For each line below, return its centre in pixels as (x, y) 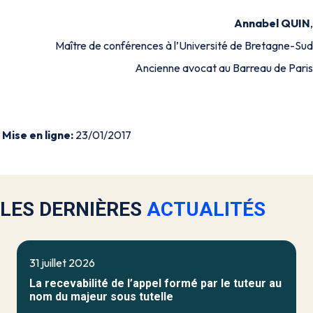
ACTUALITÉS (206, 209)
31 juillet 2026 (62, 263)
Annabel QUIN (272, 23)
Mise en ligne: (39, 135)
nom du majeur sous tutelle (101, 297)
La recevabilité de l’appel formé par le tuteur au (155, 283)
